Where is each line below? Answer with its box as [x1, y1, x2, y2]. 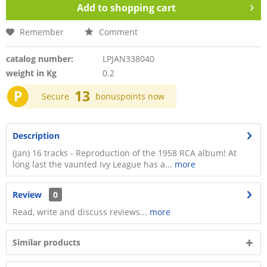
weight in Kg [6, 67, 57, 79]
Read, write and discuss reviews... [13, 206, 147, 218]
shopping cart [110, 1, 176, 14]
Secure [42, 91, 69, 102]
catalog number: [6, 53, 73, 64]
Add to [77, 1, 108, 14]
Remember [20, 26, 64, 38]
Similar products [13, 237, 80, 248]
